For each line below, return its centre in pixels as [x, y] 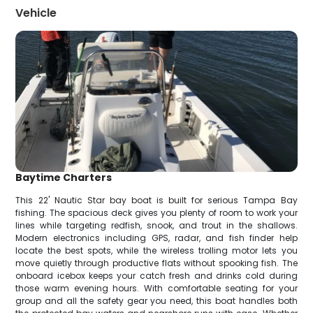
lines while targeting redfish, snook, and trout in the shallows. [156, 225]
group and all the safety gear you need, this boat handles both [156, 300]
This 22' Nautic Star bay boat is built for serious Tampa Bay [156, 200]
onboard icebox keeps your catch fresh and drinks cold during [156, 275]
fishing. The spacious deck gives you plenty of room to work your [156, 212]
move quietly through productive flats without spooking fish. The [156, 263]
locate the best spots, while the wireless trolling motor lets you [156, 250]
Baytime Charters [64, 177]
